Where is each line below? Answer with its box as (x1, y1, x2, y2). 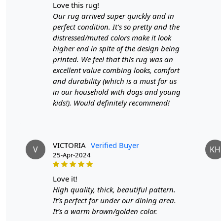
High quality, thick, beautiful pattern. (53, 184, 176, 194)
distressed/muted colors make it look (53, 32, 171, 42)
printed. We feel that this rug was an (53, 54, 173, 64)
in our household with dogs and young (53, 86, 181, 97)
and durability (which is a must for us (53, 75, 177, 86)
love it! (57, 173, 77, 184)
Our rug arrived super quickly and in (53, 10, 174, 21)
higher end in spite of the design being (53, 43, 180, 53)
